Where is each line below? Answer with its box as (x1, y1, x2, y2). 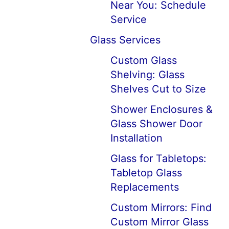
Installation (110, 132, 163, 144)
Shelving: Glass (110, 68, 185, 81)
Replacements (110, 181, 179, 193)
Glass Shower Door (110, 118, 202, 130)
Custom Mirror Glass (110, 216, 209, 228)
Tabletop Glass (110, 167, 182, 179)
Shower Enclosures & (110, 103, 213, 116)
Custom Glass (110, 54, 177, 66)
